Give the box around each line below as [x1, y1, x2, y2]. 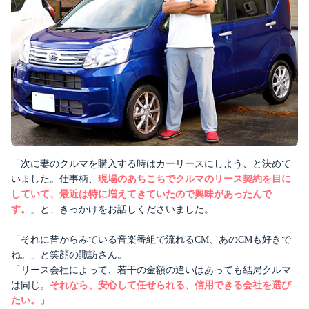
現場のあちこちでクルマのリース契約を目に [98, 173, 291, 184]
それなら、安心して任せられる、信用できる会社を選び [50, 279, 291, 290]
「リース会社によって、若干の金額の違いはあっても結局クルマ [11, 264, 291, 275]
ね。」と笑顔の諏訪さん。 [11, 249, 127, 260]
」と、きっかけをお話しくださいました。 [30, 203, 214, 215]
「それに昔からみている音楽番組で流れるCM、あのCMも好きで [11, 234, 291, 245]
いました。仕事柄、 [11, 173, 98, 184]
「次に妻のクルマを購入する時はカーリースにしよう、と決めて [11, 158, 291, 169]
